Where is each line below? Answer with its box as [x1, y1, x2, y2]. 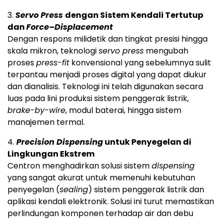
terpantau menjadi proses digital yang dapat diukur [7, 69, 207, 81]
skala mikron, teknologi [7, 45, 99, 57]
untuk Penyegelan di [103, 136, 191, 148]
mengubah [144, 45, 188, 57]
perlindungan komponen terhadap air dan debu [7, 208, 193, 220]
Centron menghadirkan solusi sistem [7, 160, 152, 172]
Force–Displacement [26, 21, 113, 33]
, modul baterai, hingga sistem [65, 105, 181, 116]
